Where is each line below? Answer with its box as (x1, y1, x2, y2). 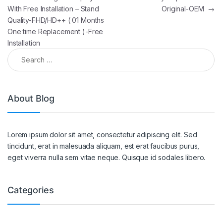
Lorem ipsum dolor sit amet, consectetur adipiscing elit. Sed (7, 130, 197, 139)
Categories (7, 185, 54, 196)
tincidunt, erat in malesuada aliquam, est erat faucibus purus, (7, 141, 200, 150)
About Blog (7, 93, 55, 104)
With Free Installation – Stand (7, 4, 99, 13)
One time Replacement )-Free (7, 27, 104, 36)
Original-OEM (162, 4, 208, 13)
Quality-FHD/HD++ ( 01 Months (7, 16, 105, 25)
